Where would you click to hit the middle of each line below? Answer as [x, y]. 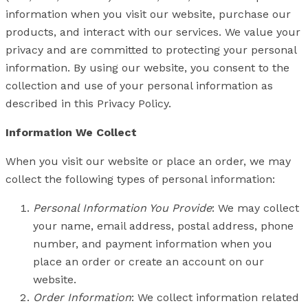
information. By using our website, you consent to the [147, 67]
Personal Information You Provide [122, 208]
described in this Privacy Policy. [88, 103]
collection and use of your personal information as [139, 85]
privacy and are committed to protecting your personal [151, 49]
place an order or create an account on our [148, 261]
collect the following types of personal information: [140, 179]
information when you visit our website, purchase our [148, 14]
